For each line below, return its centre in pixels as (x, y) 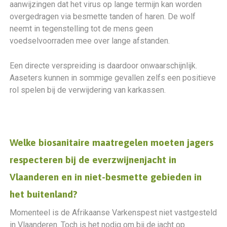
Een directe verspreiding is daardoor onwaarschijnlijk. (104, 66)
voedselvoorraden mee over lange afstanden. (90, 41)
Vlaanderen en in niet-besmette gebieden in (106, 177)
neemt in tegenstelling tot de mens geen (82, 29)
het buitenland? (44, 194)
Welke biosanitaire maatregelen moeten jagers (112, 142)
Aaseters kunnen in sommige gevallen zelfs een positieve (113, 78)
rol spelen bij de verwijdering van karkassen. (88, 90)
